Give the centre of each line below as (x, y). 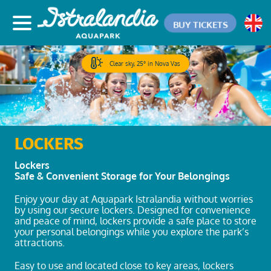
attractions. (40, 242)
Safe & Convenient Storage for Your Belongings (122, 176)
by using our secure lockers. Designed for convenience (132, 210)
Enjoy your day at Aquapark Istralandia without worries (134, 199)
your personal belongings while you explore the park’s (132, 231)
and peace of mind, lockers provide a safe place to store (135, 220)
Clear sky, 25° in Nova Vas (145, 64)
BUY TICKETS (200, 24)
